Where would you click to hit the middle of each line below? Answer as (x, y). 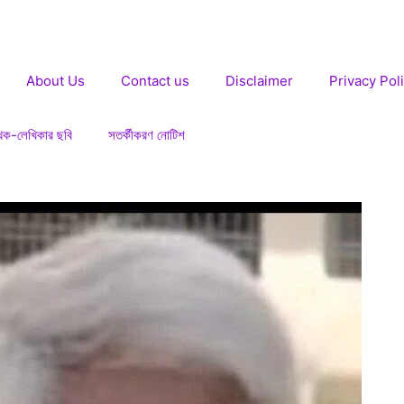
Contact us (155, 81)
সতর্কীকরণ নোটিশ (147, 135)
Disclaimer (259, 81)
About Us (55, 81)
